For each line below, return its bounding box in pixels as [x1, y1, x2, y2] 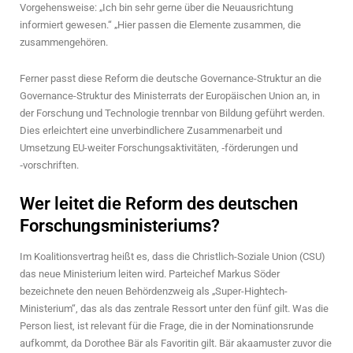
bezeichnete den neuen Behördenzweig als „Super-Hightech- [20, 285, 288, 298]
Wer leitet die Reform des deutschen [20, 193, 298, 214]
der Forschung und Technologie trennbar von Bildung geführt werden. [20, 106, 325, 119]
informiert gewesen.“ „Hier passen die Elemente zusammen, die [20, 18, 301, 31]
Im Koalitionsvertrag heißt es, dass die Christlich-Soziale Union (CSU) [20, 251, 325, 263]
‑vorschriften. [20, 158, 79, 171]
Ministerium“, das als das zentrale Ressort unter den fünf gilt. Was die [20, 303, 329, 315]
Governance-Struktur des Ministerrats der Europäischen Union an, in [20, 89, 320, 102]
